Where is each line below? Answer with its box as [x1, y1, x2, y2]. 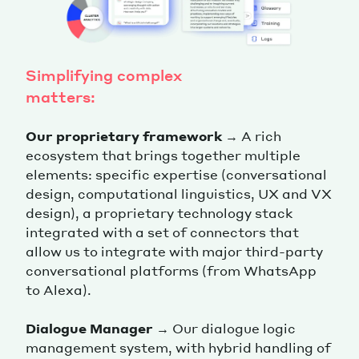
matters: [26, 87, 95, 106]
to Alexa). [26, 280, 91, 298]
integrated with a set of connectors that [26, 223, 299, 240]
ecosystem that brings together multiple [26, 146, 301, 163]
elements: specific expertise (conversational [26, 165, 327, 183]
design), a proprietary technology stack [26, 204, 292, 221]
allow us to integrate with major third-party [26, 242, 323, 260]
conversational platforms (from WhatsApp [26, 261, 317, 279]
